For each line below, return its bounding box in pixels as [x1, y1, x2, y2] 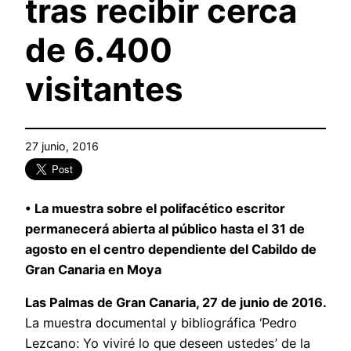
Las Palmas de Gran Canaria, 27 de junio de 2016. [25, 295, 326, 311]
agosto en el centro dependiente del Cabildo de [25, 241, 317, 257]
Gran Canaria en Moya [25, 262, 161, 277]
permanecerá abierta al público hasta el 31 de [25, 221, 305, 237]
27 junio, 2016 [25, 139, 99, 154]
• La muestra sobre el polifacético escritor [25, 201, 285, 216]
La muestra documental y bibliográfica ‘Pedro [25, 315, 297, 331]
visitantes [25, 69, 183, 110]
